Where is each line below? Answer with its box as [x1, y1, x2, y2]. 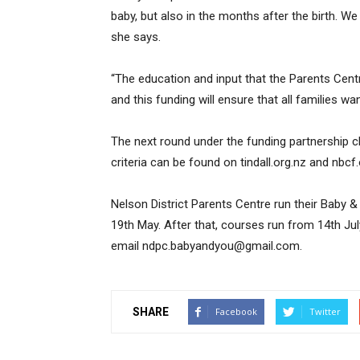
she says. [111, 30, 161, 44]
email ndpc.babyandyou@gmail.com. [111, 239, 302, 253]
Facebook [215, 305, 257, 317]
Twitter [309, 305, 341, 317]
